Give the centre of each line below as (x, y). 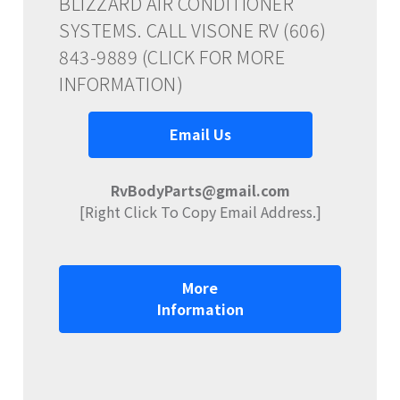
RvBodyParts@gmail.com (200, 190)
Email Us (200, 133)
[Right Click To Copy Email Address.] (200, 211)
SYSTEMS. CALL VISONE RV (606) (193, 29)
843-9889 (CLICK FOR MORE (172, 56)
